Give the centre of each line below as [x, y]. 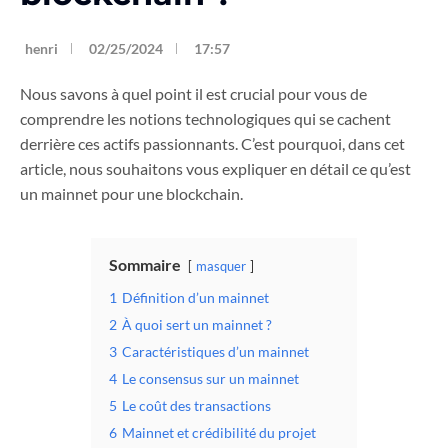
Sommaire [145, 265]
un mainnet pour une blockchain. [131, 194]
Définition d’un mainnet [195, 298]
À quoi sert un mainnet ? [197, 325]
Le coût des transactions [196, 406]
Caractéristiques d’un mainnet [215, 352]
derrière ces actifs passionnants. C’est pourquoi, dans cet [212, 144]
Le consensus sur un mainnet [210, 379]
